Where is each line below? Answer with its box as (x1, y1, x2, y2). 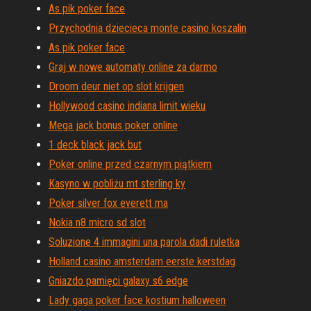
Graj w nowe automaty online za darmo (49, 60, 217, 74)
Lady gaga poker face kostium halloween (49, 294, 226, 307)
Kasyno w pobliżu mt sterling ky (49, 177, 185, 190)
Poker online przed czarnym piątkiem (49, 158, 212, 171)
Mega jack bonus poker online (49, 119, 178, 132)
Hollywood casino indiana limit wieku (49, 99, 205, 112)
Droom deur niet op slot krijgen (49, 80, 184, 93)
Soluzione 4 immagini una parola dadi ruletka (49, 235, 239, 249)
